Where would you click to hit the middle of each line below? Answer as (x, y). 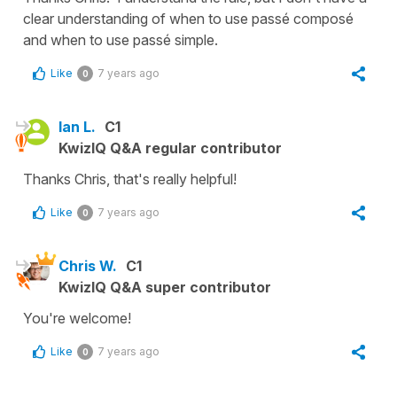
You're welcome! (77, 318)
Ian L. (77, 127)
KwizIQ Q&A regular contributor (170, 148)
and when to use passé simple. (121, 40)
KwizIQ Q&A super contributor (165, 287)
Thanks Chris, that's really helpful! (130, 179)
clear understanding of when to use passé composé (188, 19)
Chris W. (88, 266)
